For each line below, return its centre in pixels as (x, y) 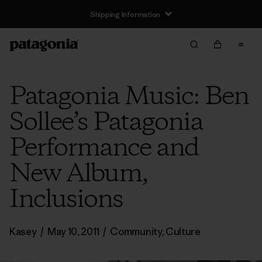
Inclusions (66, 200)
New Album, (79, 174)
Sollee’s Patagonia (106, 123)
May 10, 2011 (73, 232)
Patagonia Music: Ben (129, 97)
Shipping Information (125, 14)
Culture (183, 232)
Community (136, 232)
